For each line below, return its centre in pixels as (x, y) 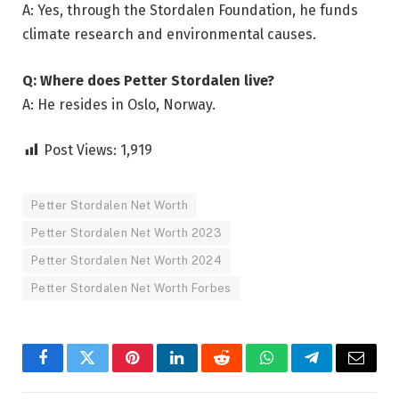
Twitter (109, 371)
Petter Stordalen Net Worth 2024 (127, 261)
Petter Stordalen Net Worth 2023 (127, 233)
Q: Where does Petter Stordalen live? (148, 80)
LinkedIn (205, 371)
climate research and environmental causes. (169, 35)
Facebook (73, 371)
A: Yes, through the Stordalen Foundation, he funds (190, 11)
